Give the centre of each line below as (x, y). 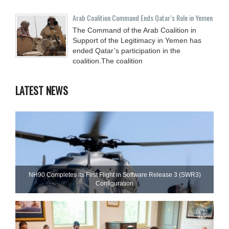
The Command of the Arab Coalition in (134, 30)
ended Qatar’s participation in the (127, 50)
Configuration (114, 183)
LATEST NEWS (42, 90)
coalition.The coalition (108, 61)
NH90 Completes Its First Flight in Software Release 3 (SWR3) (114, 175)
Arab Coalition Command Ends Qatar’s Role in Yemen (143, 17)
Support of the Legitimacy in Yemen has (137, 40)
